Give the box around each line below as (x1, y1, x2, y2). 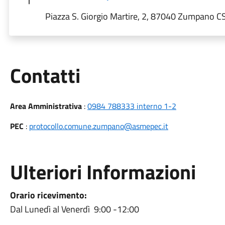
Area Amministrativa (10, 100, 82, 112)
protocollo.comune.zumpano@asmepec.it (29, 120, 168, 132)
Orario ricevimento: (10, 188, 87, 202)
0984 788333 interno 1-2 (87, 100, 176, 112)
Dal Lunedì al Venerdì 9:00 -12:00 (10, 202, 139, 216)
